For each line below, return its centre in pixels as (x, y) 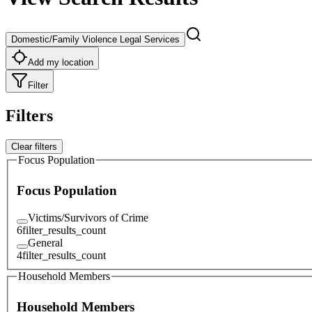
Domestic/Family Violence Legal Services (95, 39)
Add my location (61, 62)
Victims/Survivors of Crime (88, 217)
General (45, 242)
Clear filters (34, 146)
